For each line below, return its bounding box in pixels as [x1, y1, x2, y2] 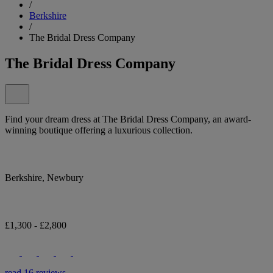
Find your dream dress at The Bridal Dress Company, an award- [5, 113, 251, 124]
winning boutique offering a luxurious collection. [5, 124, 193, 135]
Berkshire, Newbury [5, 172, 83, 183]
